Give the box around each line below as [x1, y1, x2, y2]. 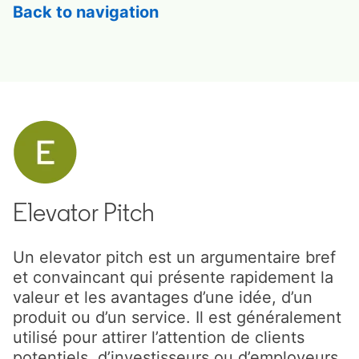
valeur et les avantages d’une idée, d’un [13, 287, 313, 307]
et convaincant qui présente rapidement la [13, 267, 333, 287]
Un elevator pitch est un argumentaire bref [13, 247, 336, 267]
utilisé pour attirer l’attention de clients [13, 327, 305, 347]
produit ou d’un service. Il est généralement [13, 307, 341, 327]
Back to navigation [13, 2, 159, 22]
